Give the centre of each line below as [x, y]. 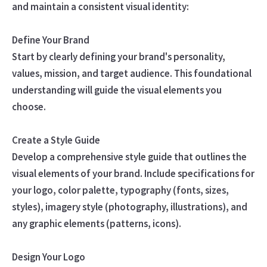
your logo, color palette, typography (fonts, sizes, [120, 190]
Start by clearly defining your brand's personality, [118, 56]
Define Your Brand [50, 40]
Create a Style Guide [56, 140]
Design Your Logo [48, 257]
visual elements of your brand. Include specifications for [133, 173]
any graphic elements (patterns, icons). [96, 223]
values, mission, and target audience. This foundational [131, 73]
